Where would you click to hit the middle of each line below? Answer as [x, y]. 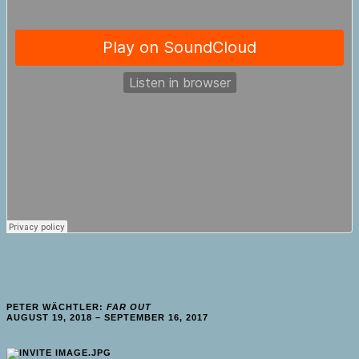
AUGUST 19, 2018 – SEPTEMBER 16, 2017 [107, 317]
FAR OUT [129, 307]
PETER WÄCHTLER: [56, 307]
